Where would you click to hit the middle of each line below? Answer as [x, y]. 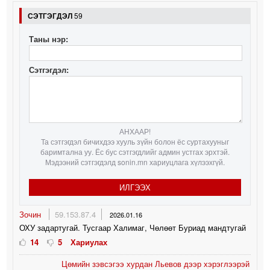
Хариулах [89, 242]
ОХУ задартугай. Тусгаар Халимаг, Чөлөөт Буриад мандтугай [133, 227]
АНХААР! [135, 131]
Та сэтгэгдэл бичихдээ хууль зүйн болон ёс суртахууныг [135, 141]
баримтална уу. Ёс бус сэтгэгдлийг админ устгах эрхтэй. [135, 151]
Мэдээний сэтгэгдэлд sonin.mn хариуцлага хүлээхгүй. [135, 162]
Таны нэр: [49, 39]
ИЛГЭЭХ [135, 187]
